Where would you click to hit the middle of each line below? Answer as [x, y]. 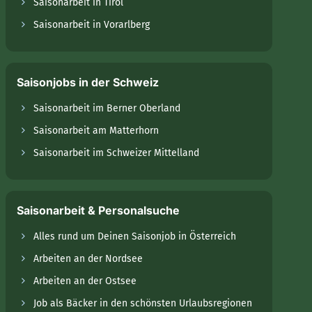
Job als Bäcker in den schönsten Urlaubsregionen [143, 303]
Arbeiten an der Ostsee [85, 281]
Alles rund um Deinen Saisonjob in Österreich [135, 236]
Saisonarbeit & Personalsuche [98, 210]
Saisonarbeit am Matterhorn [96, 131]
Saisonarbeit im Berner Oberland [107, 108]
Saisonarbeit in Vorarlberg [92, 25]
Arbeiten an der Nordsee [88, 259]
